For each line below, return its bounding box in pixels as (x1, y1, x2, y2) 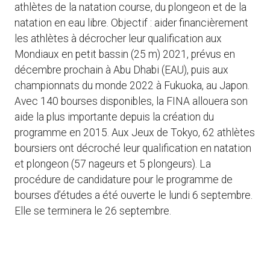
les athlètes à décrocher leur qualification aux (14, 33, 222, 45)
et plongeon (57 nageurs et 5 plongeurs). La (14, 158, 211, 171)
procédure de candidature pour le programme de (14, 174, 233, 186)
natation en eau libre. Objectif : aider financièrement (14, 17, 248, 30)
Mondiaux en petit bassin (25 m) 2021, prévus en (14, 48, 235, 61)
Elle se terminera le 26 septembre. (14, 205, 171, 218)
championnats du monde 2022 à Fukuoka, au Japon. (14, 80, 250, 92)
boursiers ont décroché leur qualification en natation (14, 142, 251, 155)
